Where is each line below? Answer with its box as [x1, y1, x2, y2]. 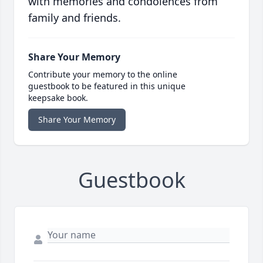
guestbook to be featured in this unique [28, 80, 186, 92]
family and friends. [28, 11, 121, 25]
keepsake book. [28, 92, 88, 104]
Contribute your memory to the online [28, 69, 177, 80]
